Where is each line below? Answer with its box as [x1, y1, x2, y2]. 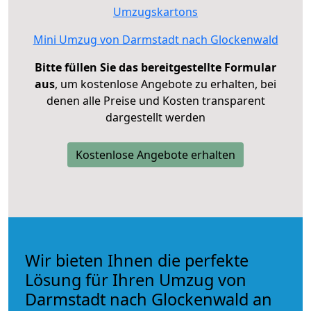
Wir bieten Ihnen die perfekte [25, 249, 249, 271]
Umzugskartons [113, 3, 198, 19]
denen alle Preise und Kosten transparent [46, 92, 265, 108]
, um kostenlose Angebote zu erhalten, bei [55, 76, 276, 92]
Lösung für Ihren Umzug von [25, 268, 246, 291]
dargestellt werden [106, 109, 205, 125]
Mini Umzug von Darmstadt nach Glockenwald [33, 31, 278, 47]
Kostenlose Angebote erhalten [76, 146, 235, 162]
